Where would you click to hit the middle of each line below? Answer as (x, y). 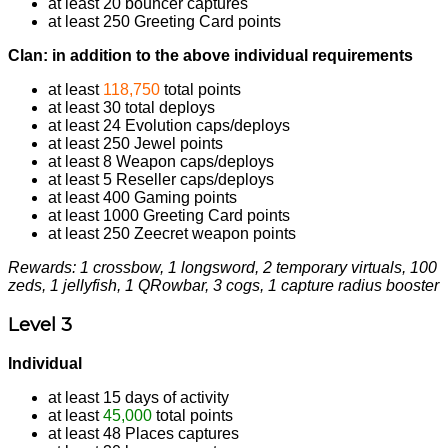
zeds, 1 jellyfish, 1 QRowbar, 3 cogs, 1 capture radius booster (223, 285)
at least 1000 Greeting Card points (169, 215)
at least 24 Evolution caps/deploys (169, 125)
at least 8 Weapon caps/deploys (161, 161)
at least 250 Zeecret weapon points (172, 233)
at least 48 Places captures (143, 434)
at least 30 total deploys (131, 107)
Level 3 (40, 325)
